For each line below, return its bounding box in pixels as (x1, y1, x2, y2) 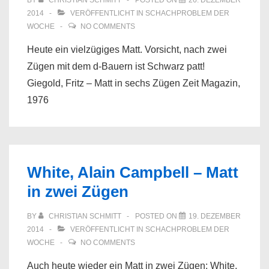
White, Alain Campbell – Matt (27, 163, 238, 181)
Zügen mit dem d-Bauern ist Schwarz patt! (27, 61, 205, 71)
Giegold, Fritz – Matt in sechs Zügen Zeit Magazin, (27, 78, 240, 88)
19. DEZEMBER (189, 212, 241, 220)
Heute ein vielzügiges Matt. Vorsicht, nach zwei (27, 44, 227, 55)
